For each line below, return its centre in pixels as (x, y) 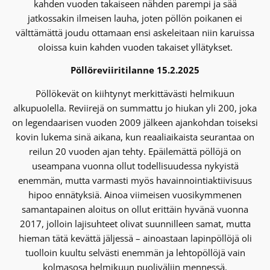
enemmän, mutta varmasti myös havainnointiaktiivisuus (135, 180)
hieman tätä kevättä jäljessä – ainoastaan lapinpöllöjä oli (135, 238)
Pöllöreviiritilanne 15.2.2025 (135, 70)
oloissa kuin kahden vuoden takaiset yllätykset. (135, 47)
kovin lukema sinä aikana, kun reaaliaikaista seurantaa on (135, 137)
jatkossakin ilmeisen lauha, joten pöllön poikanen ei (135, 18)
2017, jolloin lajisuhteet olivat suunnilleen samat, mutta (135, 224)
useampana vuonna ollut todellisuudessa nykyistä (135, 166)
